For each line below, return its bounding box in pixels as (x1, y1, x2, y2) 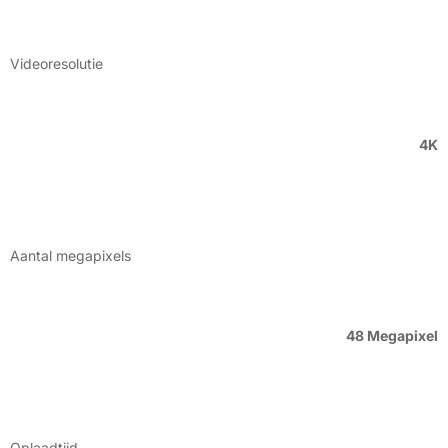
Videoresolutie (10, 55, 103, 73)
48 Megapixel (346, 327, 438, 345)
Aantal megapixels (10, 247, 131, 265)
